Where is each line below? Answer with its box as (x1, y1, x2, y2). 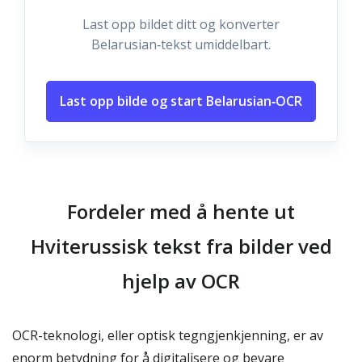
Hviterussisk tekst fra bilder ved (30, 233, 332, 259)
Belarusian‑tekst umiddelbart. (91, 36, 271, 53)
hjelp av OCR (122, 267, 240, 294)
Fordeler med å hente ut (67, 198, 295, 225)
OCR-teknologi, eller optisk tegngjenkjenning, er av (12, 326, 323, 344)
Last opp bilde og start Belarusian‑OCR (60, 92, 302, 110)
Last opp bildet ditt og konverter (82, 15, 280, 33)
